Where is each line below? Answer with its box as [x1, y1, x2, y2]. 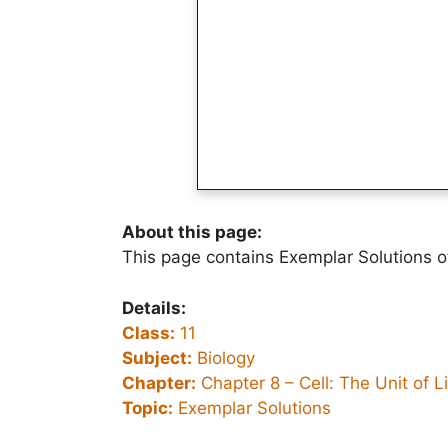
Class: [122, 322, 175, 343]
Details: [122, 297, 186, 318]
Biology [192, 347, 255, 368]
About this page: [122, 222, 262, 242]
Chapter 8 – [196, 372, 299, 393]
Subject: [122, 347, 192, 368]
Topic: [122, 397, 173, 418]
